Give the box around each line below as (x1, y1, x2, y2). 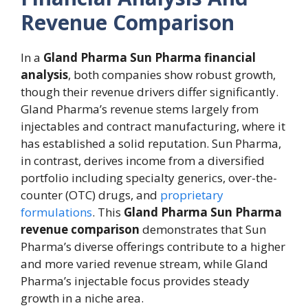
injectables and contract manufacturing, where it (21, 118, 285, 134)
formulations (21, 203, 92, 220)
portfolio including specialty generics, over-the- (21, 169, 277, 186)
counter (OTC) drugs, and (21, 186, 160, 203)
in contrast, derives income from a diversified (21, 152, 265, 168)
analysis (21, 66, 68, 82)
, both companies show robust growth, (68, 66, 276, 82)
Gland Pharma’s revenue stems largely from (21, 100, 258, 117)
